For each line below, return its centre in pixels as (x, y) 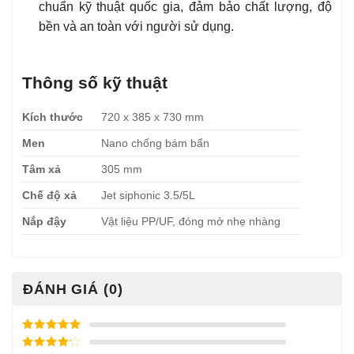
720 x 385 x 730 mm (153, 117)
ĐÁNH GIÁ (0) (73, 289)
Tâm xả (41, 169)
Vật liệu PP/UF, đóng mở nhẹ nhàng (191, 221)
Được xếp (45, 340)
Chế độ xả (49, 195)
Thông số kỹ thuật (95, 83)
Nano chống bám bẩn (156, 143)
